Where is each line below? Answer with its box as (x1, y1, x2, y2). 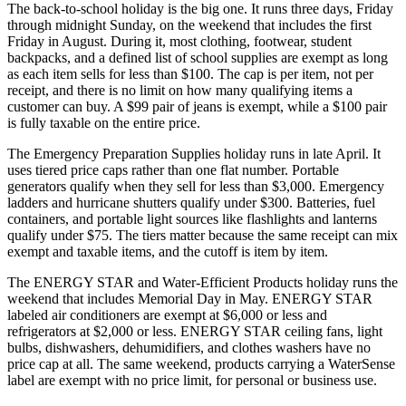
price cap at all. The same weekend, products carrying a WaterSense (7, 355, 395, 372)
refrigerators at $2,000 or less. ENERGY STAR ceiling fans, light (7, 323, 382, 339)
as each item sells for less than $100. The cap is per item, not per (7, 65, 373, 82)
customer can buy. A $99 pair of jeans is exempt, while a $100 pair (7, 98, 387, 114)
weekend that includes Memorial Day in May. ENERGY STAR (7, 290, 372, 306)
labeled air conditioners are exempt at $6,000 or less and (7, 306, 327, 323)
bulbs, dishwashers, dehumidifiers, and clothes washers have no (7, 339, 371, 355)
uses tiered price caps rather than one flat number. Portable (7, 161, 339, 178)
